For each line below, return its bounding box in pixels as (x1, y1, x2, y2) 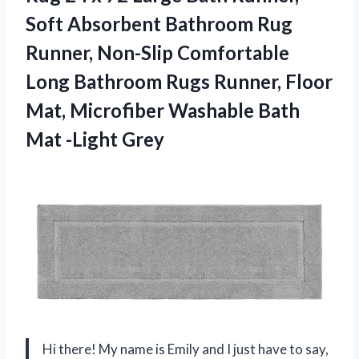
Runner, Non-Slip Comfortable (26, 41, 289, 65)
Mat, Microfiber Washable (26, 99, 258, 123)
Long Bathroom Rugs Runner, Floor (26, 70, 333, 94)
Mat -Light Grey (26, 127, 164, 151)
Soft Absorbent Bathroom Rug (26, 12, 292, 36)
